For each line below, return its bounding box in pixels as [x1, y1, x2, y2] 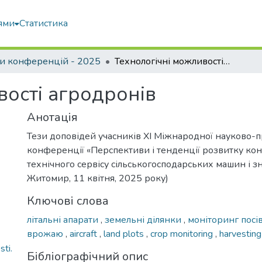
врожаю [27, 227, 65, 240]
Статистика [19, 17, 68, 30]
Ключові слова [27, 193, 109, 209]
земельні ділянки [105, 213, 184, 226]
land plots [104, 227, 146, 240]
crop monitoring [150, 227, 215, 240]
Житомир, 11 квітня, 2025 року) [27, 172, 168, 185]
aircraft [70, 227, 99, 240]
